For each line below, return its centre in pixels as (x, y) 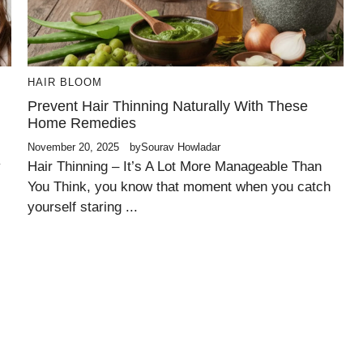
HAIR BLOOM (65, 82)
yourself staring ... (83, 207)
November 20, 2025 (73, 147)
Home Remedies (82, 123)
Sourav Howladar (181, 147)
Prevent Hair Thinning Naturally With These (168, 106)
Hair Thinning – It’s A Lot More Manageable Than (175, 167)
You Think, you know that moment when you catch (179, 187)
